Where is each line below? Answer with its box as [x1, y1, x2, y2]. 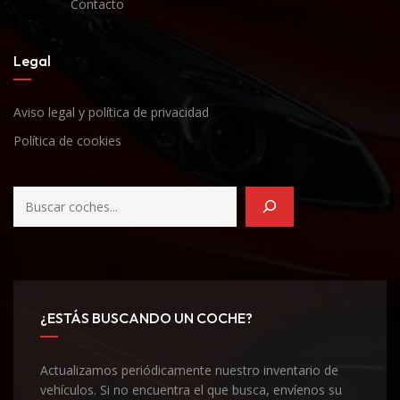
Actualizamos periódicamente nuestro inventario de [40, 361, 338, 379]
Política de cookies [13, 131, 121, 149]
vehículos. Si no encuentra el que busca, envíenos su [40, 380, 342, 398]
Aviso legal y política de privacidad [13, 103, 209, 121]
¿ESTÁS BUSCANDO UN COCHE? [40, 308, 253, 327]
